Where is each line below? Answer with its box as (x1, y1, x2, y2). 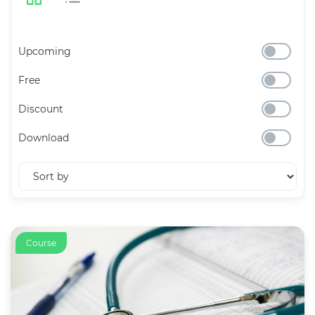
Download (18, 131, 69, 144)
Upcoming (18, 45, 71, 58)
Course (26, 238, 56, 249)
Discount (18, 102, 63, 115)
